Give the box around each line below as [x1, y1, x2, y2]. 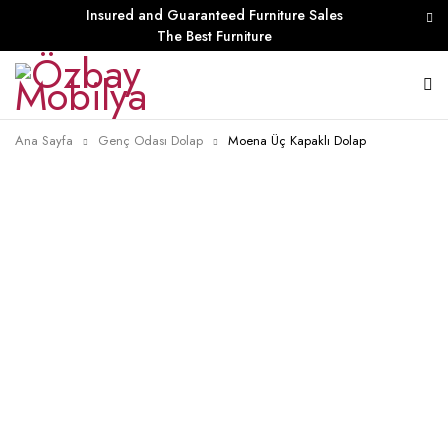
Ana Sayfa [15, 131, 73, 150]
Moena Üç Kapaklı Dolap [228, 131, 366, 150]
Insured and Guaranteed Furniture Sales [85, 5, 343, 25]
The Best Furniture [156, 26, 272, 46]
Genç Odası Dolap [98, 131, 203, 150]
